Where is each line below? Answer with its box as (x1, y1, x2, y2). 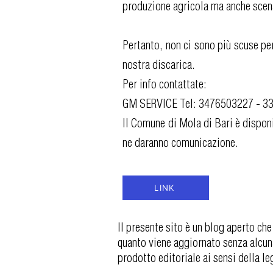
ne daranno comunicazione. (122, 135, 238, 150)
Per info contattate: (122, 76, 207, 91)
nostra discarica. (122, 57, 195, 72)
